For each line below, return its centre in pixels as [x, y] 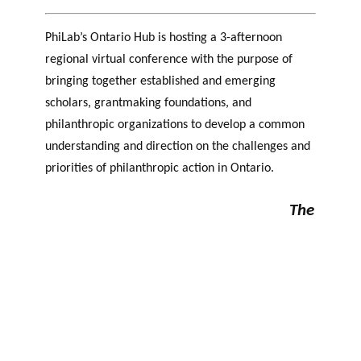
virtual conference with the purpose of [192, 60]
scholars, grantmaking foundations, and [148, 104]
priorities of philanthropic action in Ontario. [161, 169]
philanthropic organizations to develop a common [175, 125]
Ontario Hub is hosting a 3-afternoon [186, 38]
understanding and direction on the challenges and [178, 147]
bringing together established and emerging [160, 82]
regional [68, 60]
